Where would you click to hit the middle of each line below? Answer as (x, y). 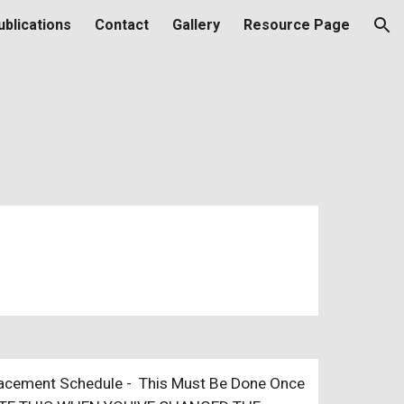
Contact (122, 25)
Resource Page (297, 25)
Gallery (196, 25)
